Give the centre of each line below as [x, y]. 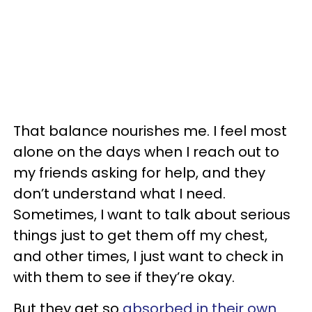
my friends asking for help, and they [139, 172]
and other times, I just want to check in [148, 256]
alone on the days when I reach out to [146, 151]
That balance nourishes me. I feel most [150, 131]
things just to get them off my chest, [140, 235]
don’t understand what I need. [119, 193]
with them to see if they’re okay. [124, 277]
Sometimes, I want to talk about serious [152, 214]
